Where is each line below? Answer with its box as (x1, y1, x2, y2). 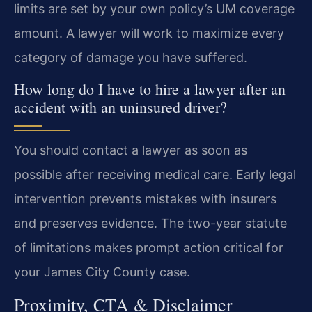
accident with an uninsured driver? (14, 96, 227, 117)
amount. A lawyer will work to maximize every (14, 26, 284, 41)
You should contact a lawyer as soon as (14, 142, 247, 157)
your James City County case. (14, 264, 190, 279)
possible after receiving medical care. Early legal (14, 166, 296, 182)
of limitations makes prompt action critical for (14, 240, 283, 255)
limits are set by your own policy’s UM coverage (14, 1, 295, 17)
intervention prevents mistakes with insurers (14, 191, 276, 206)
